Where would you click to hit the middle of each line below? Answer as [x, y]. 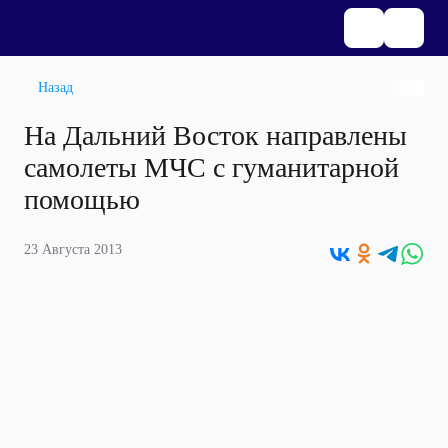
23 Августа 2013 [73, 249]
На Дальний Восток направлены [215, 135]
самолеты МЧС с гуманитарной [211, 167]
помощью [82, 199]
